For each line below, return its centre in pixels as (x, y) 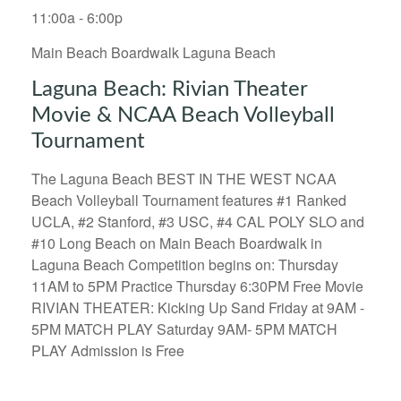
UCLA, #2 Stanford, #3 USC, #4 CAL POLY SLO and (198, 222)
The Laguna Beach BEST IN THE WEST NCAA (184, 179)
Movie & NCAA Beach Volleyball (183, 116)
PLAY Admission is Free (108, 351)
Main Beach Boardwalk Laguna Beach (154, 53)
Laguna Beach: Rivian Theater (169, 90)
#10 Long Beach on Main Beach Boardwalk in (177, 243)
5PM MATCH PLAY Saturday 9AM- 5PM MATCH (184, 329)
